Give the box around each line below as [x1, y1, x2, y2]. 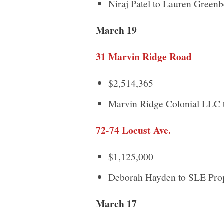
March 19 [96, 22, 137, 37]
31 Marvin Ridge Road [96, 49, 192, 64]
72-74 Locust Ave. [96, 122, 171, 137]
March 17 [96, 196, 137, 211]
